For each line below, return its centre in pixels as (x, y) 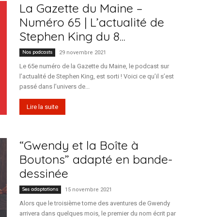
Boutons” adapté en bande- (96, 159)
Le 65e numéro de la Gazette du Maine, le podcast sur (94, 66)
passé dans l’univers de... (54, 86)
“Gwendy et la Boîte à (79, 145)
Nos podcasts (37, 52)
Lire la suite (42, 107)
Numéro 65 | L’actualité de (92, 22)
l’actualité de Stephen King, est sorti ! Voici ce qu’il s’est (97, 76)
